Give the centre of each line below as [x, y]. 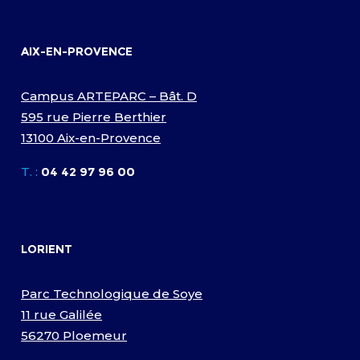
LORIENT [47, 250]
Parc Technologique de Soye [112, 294]
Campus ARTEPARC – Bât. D [109, 96]
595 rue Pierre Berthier [94, 117]
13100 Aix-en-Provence [91, 138]
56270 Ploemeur [74, 336]
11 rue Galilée [62, 315]
